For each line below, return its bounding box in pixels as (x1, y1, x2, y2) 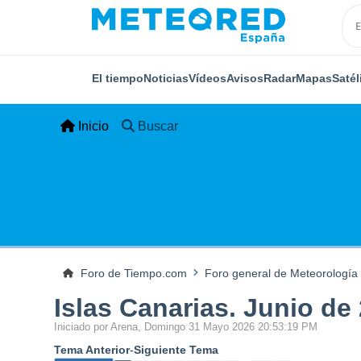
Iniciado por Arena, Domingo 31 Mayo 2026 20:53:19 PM (54, 321, 318, 334)
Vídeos (189, 71, 226, 85)
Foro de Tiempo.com (80, 266, 187, 280)
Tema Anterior (54, 343, 131, 357)
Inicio (78, 119, 110, 133)
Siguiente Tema (134, 343, 219, 357)
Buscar (138, 119, 179, 133)
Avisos (226, 71, 263, 85)
